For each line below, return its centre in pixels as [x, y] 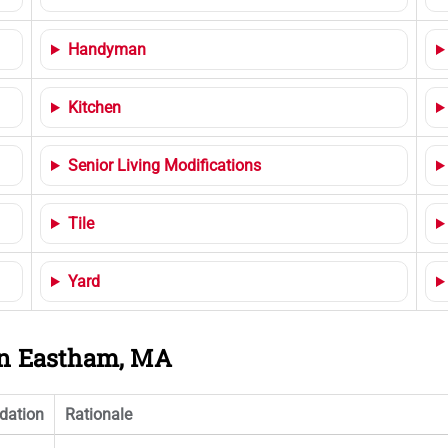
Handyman [106, 49]
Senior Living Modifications [164, 165]
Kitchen [94, 107]
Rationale [98, 414]
